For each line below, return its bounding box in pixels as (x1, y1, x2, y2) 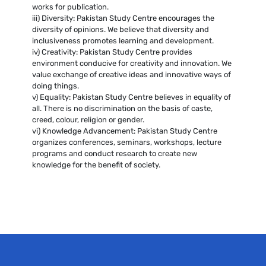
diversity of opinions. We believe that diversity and (31, 24, 209, 34)
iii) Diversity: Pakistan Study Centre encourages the (31, 13, 214, 23)
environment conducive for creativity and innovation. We (31, 58, 232, 68)
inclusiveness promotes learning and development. (31, 36, 214, 45)
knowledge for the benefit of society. (31, 160, 160, 169)
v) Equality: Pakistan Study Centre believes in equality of (31, 92, 231, 102)
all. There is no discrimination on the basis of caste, (31, 103, 213, 113)
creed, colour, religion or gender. (31, 115, 144, 124)
